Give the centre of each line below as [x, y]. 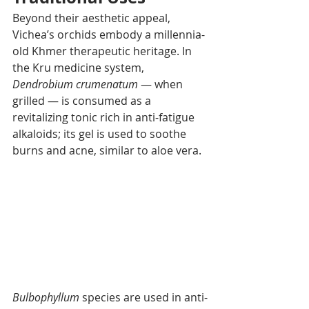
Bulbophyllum [46, 297]
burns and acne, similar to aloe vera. [107, 150]
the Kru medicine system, [80, 67]
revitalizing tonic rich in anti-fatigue [105, 117]
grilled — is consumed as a [83, 100]
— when [162, 84]
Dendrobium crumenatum [75, 84]
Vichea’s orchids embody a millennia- [109, 34]
